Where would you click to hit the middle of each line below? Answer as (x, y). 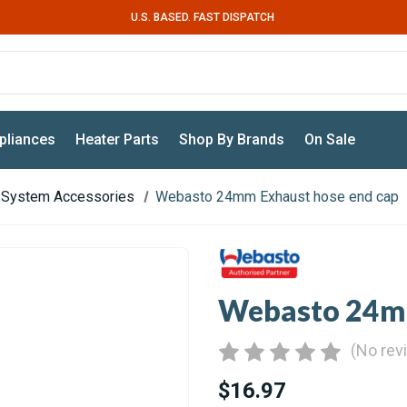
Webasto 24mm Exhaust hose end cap (278, 197)
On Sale (330, 139)
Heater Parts (118, 139)
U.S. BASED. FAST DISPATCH (202, 17)
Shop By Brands (232, 139)
